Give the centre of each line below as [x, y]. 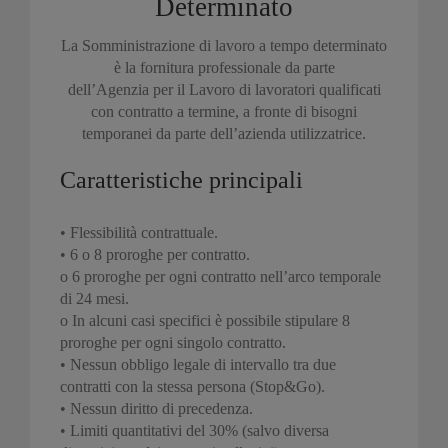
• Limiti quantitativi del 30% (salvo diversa [194, 430]
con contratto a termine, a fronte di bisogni [224, 111]
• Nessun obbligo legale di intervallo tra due [198, 364]
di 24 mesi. [94, 298]
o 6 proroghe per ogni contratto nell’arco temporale [220, 276]
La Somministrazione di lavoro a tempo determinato [224, 45]
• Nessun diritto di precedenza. [156, 408]
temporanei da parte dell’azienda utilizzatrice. [224, 133]
